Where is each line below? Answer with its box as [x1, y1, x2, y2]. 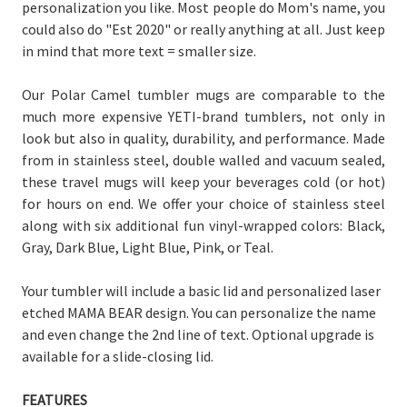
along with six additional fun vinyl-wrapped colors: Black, [22, 215, 385, 234]
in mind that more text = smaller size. [22, 41, 256, 60]
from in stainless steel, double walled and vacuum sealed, [22, 150, 385, 169]
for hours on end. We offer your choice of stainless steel [22, 194, 385, 213]
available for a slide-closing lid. [22, 346, 213, 365]
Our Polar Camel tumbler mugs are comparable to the [22, 84, 385, 104]
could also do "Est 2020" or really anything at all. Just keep [22, 19, 385, 38]
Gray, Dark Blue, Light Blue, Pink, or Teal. [22, 237, 273, 256]
